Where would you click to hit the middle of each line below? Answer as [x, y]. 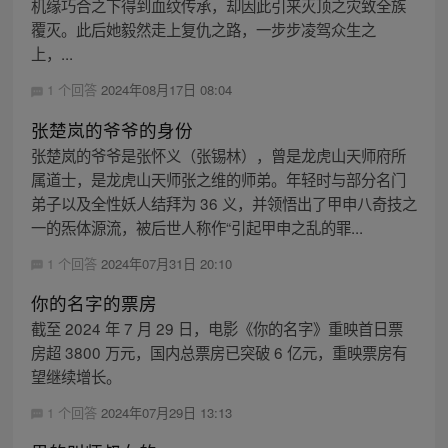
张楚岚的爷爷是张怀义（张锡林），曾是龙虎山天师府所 [218, 154]
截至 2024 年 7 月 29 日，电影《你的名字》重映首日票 [216, 327]
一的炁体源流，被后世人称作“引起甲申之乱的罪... [196, 226]
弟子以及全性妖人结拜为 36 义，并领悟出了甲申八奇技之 [223, 202]
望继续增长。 [75, 375]
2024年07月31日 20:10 [166, 263]
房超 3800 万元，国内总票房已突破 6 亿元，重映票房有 [218, 351]
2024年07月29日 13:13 [166, 412]
